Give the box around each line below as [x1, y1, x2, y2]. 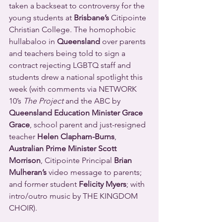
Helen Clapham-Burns [37, 131, 114, 141]
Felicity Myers [79, 179, 126, 189]
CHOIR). [9, 203, 37, 213]
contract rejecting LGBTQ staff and [9, 60, 133, 70]
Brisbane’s [74, 12, 109, 22]
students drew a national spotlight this [9, 72, 145, 82]
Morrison [9, 155, 41, 165]
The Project [23, 96, 63, 106]
